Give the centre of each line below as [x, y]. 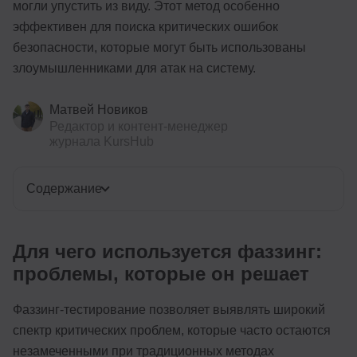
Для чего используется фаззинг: [167, 252]
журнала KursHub [102, 142]
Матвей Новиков [99, 110]
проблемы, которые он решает [161, 274]
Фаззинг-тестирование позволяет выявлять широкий [169, 310]
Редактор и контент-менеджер [139, 127]
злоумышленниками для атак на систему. [134, 69]
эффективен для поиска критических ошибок [145, 27]
